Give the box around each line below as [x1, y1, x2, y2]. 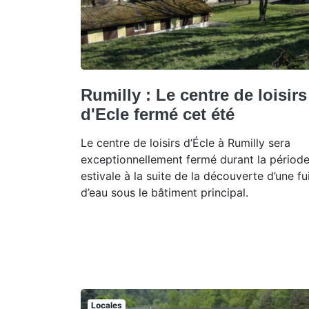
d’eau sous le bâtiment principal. [81, 186, 248, 200]
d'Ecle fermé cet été [81, 105, 235, 124]
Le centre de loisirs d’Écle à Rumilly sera [81, 136, 290, 150]
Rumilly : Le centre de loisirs [81, 86, 307, 105]
